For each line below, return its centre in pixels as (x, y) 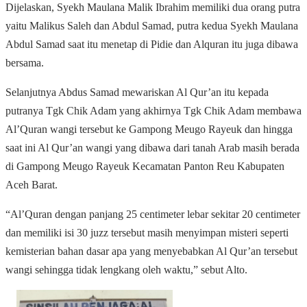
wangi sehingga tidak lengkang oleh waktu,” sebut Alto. (126, 270)
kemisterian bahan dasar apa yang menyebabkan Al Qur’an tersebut (151, 251)
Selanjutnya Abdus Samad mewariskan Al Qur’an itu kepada (137, 93)
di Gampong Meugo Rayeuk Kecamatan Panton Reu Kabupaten (145, 167)
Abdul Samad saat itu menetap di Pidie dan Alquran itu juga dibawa (152, 45)
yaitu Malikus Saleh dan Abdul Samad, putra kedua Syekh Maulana (152, 26)
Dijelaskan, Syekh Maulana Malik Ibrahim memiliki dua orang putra (153, 8)
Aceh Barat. (32, 185)
